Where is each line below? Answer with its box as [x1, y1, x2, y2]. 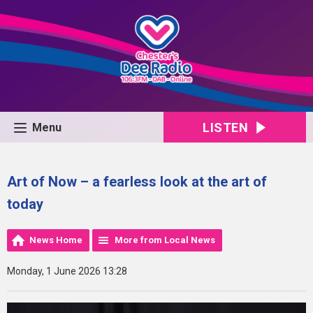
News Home [29, 235, 82, 245]
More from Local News [115, 235, 215, 245]
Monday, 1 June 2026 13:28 [7, 265, 127, 277]
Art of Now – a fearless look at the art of [7, 173, 267, 190]
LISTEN [203, 120, 249, 135]
